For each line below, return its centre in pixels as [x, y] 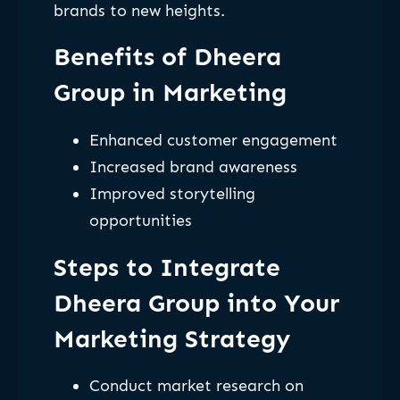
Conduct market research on [196, 386]
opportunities [141, 221]
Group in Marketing [170, 93]
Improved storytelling [172, 194]
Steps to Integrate [167, 267]
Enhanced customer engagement [213, 140]
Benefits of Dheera [167, 57]
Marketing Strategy [172, 338]
